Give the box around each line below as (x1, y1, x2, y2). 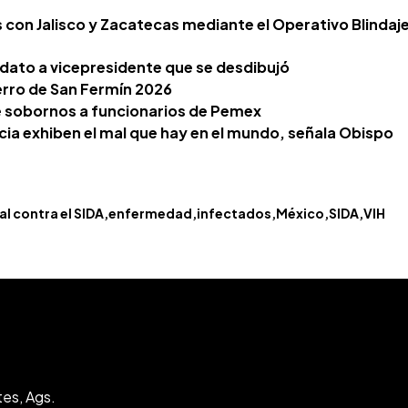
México (275, 205, 324, 222)
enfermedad (107, 205, 192, 222)
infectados (196, 205, 271, 222)
